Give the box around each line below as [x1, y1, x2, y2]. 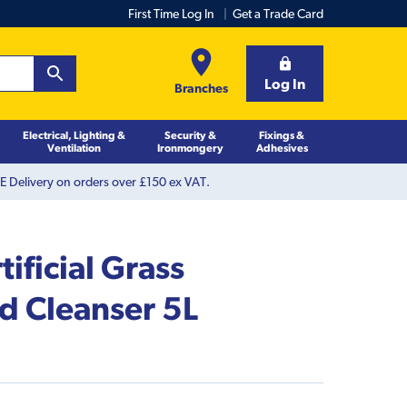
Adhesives [255, 141, 308, 154]
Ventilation [46, 141, 101, 154]
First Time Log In [128, 6, 214, 21]
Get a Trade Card [233, 6, 323, 21]
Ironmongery [156, 141, 223, 154]
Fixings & [259, 128, 305, 141]
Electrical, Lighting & [22, 128, 125, 141]
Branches [174, 80, 228, 95]
